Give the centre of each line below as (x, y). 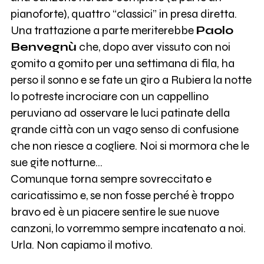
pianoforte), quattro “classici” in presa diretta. (123, 14)
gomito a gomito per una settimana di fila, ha (122, 64)
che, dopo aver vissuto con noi (153, 47)
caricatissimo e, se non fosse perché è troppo (122, 196)
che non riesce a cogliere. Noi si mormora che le (130, 146)
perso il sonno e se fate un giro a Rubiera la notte (131, 80)
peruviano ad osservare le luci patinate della (120, 113)
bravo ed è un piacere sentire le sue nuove (115, 212)
